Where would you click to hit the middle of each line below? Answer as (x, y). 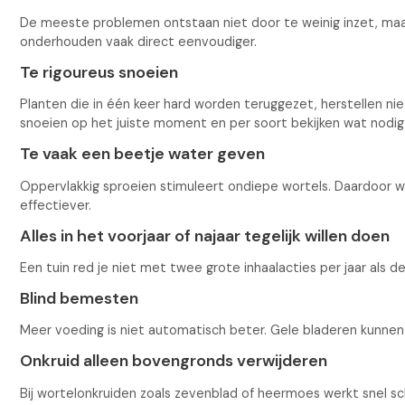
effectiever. (56, 205)
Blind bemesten (80, 299)
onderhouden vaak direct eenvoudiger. (139, 42)
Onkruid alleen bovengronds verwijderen (174, 361)
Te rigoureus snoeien (99, 73)
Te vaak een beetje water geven (143, 154)
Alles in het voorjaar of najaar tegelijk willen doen (205, 235)
